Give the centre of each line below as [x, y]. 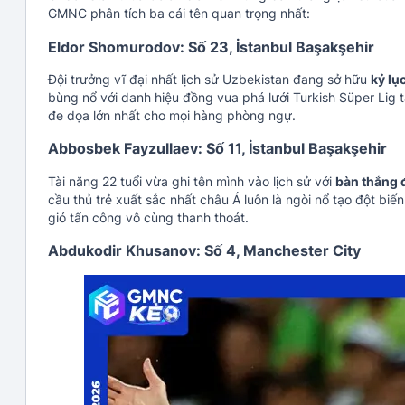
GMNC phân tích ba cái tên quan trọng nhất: [179, 14]
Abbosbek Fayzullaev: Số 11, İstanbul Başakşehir [217, 149]
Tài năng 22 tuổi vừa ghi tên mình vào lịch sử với [192, 181]
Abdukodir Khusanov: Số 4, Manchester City [204, 251]
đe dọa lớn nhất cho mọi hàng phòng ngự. [172, 116]
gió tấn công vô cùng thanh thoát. [148, 217]
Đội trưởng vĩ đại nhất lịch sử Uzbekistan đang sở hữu [209, 80]
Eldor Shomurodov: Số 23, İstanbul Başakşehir [211, 47]
